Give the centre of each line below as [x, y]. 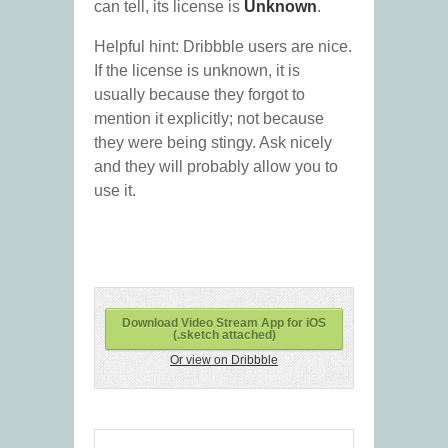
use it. [115, 191]
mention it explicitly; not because [209, 119]
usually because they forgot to [199, 95]
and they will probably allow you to [216, 167]
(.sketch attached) [224, 335]
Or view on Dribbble [224, 360]
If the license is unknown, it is [197, 71]
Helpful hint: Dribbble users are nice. [223, 47]
